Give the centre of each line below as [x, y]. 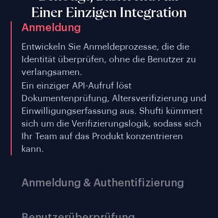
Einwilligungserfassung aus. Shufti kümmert [112, 111]
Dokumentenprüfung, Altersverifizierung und [114, 99]
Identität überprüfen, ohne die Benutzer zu [109, 60]
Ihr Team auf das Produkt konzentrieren [102, 136]
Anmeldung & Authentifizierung [103, 183]
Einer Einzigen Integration [109, 13]
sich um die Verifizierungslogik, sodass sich [111, 124]
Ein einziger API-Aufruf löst [76, 86]
